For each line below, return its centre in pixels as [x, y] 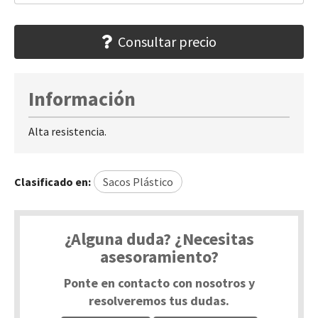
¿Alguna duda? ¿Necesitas [159, 239]
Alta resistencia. [67, 132]
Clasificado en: [53, 182]
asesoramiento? [159, 257]
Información [82, 99]
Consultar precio [167, 42]
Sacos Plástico [138, 182]
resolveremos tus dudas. [159, 301]
